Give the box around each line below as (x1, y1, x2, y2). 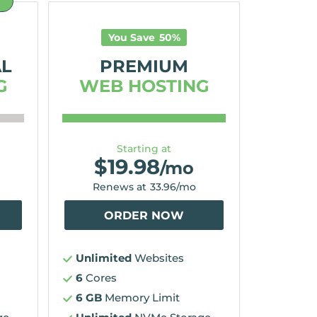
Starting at (117, 142, 171, 155)
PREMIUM (100, 55, 188, 76)
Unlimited (76, 251, 132, 265)
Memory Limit (102, 290, 180, 304)
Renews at (92, 180, 146, 193)
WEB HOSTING (79, 75, 209, 96)
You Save (108, 31, 158, 45)
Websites (132, 251, 185, 265)
